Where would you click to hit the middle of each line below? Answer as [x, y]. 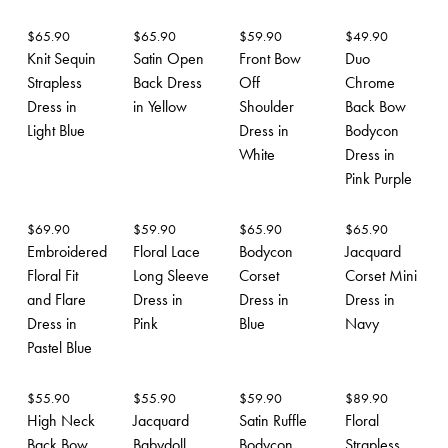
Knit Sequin [61, 58]
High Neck [61, 420]
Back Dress [167, 82]
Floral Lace [166, 251]
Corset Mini [381, 275]
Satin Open [168, 58]
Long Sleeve [171, 275]
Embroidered [67, 251]
